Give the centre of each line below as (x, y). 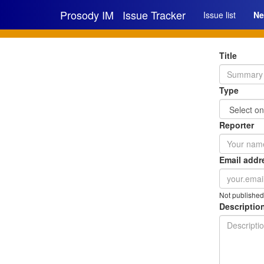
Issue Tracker (154, 15)
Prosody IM (87, 15)
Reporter (237, 125)
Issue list (220, 15)
